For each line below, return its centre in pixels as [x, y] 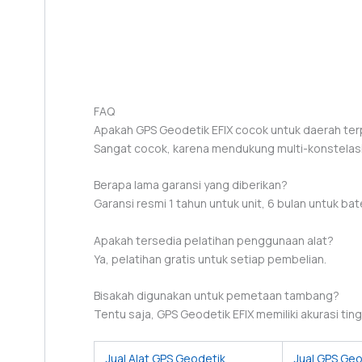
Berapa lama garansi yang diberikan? [191, 185]
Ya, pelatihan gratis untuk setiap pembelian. [210, 259]
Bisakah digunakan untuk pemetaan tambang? [217, 296]
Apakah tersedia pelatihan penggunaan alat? [214, 240]
